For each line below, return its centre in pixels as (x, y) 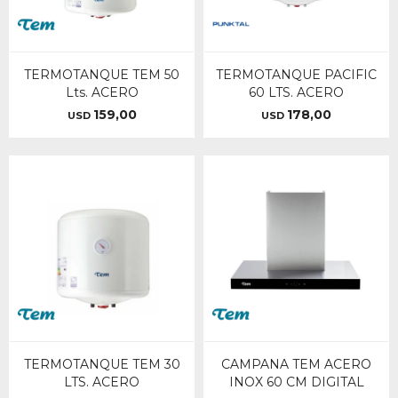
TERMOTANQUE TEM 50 (102, 75)
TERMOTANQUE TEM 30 (102, 364)
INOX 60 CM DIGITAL (296, 382)
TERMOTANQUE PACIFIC (296, 75)
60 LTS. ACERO (296, 92)
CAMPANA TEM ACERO (296, 364)
